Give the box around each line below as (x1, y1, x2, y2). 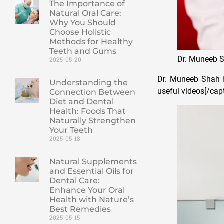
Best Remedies (49, 204, 111, 214)
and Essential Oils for (49, 166, 134, 176)
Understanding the (49, 78, 128, 88)
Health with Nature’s (49, 195, 134, 205)
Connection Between (49, 87, 135, 97)
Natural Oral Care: (49, 8, 121, 18)
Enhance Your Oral (49, 185, 125, 195)
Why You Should (49, 18, 116, 28)
